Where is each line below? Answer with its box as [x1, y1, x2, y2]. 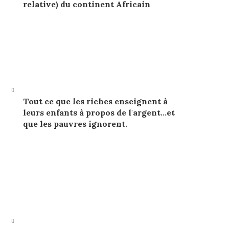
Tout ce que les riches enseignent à [22, 96, 168, 106]
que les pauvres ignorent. [22, 118, 127, 129]
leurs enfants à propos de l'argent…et [22, 107, 175, 118]
